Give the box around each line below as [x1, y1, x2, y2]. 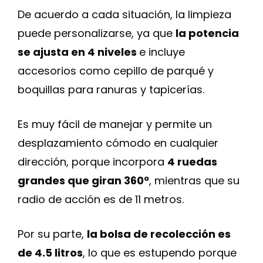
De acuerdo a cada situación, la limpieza [18, 7, 231, 22]
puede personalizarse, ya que [18, 26, 176, 41]
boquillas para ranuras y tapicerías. [18, 82, 204, 97]
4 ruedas [167, 154, 217, 169]
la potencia [176, 26, 239, 41]
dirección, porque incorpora [18, 154, 167, 169]
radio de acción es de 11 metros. [18, 192, 184, 207]
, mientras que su [149, 173, 240, 188]
